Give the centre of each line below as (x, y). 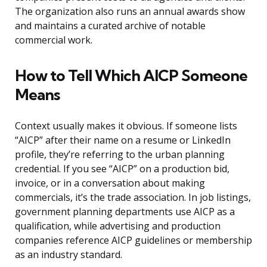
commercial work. (54, 40)
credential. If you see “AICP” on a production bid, (122, 169)
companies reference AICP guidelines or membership (133, 240)
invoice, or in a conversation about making (110, 183)
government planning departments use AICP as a (125, 212)
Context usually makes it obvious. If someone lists (126, 126)
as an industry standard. (69, 255)
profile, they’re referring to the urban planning (120, 155)
